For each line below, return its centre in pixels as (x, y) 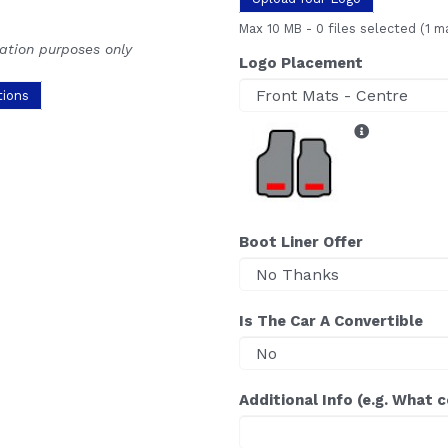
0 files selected (366, 28)
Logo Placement (301, 62)
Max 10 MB (272, 28)
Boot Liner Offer (301, 241)
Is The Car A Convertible (331, 320)
